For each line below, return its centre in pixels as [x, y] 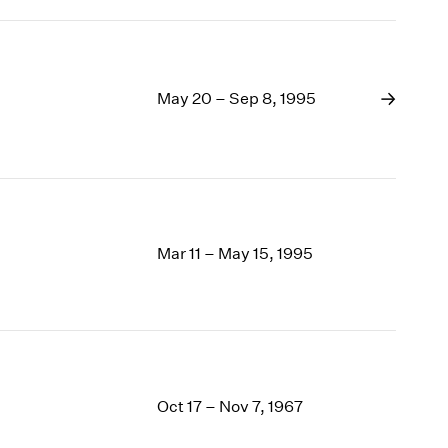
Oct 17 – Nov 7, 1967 [230, 406]
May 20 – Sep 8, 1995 [237, 99]
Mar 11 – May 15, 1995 [235, 254]
